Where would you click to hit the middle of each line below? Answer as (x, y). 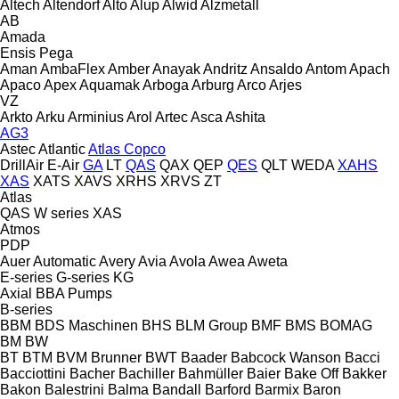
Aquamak (110, 85)
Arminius (96, 117)
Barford (228, 389)
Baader (204, 357)
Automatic (65, 261)
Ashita (245, 117)
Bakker (364, 373)
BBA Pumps (74, 293)
